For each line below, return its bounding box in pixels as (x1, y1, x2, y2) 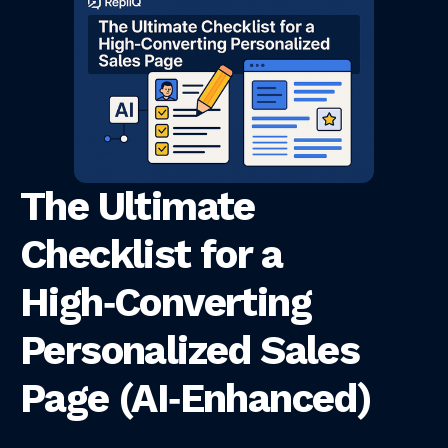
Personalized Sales (20, 327, 360, 375)
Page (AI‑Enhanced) (20, 375, 372, 423)
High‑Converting (20, 279, 311, 327)
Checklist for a (20, 231, 282, 279)
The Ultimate (20, 183, 255, 231)
